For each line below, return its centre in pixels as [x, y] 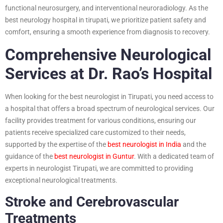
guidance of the [30, 156]
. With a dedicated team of [174, 156]
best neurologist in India [144, 144]
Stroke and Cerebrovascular [92, 202]
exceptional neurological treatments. [61, 180]
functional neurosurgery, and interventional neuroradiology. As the [107, 8]
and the [194, 144]
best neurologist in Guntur [94, 156]
